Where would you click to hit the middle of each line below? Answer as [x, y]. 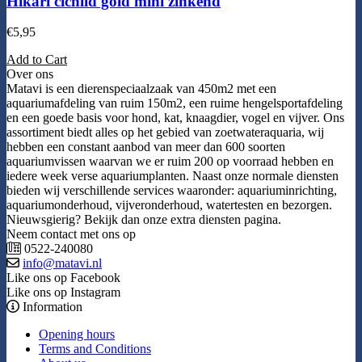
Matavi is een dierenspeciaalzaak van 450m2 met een [141, 89]
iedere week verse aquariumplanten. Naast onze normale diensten [173, 176]
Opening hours [77, 335]
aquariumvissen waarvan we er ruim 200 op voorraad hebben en [170, 162]
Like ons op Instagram [63, 293]
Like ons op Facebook [63, 278]
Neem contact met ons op [71, 234]
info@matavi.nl [62, 263]
